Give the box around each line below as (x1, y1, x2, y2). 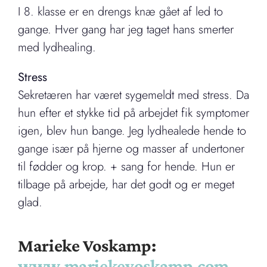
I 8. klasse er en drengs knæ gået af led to (18, 2, 223, 20)
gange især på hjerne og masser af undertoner (18, 139, 244, 157)
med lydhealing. (18, 38, 96, 56)
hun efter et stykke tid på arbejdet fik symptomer (18, 104, 249, 122)
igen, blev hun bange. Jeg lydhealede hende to (18, 122, 246, 139)
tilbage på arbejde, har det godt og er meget (18, 175, 234, 193)
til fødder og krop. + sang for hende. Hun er (18, 157, 235, 175)
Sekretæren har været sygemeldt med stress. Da (18, 86, 249, 104)
